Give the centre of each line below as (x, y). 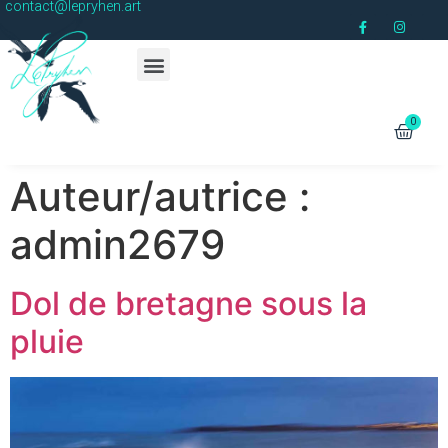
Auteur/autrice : (160, 197)
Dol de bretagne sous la (188, 304)
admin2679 (117, 245)
